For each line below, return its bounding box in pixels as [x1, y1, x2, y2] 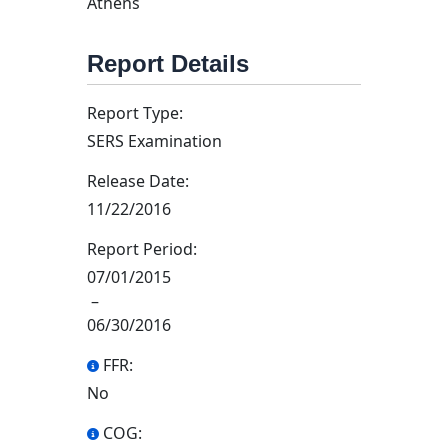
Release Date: [87, 170, 189, 192]
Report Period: [87, 238, 197, 260]
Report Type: [87, 102, 183, 124]
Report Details [87, 50, 249, 77]
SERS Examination [87, 130, 222, 152]
